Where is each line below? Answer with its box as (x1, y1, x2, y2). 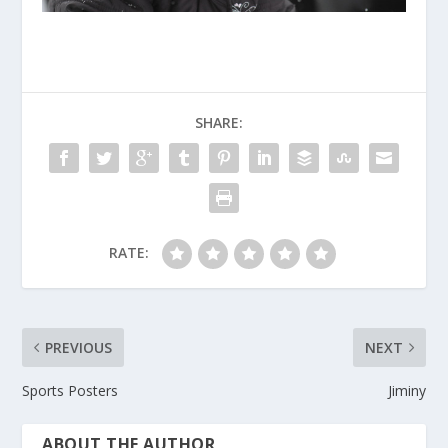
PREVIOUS (45, 337, 113, 357)
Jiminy (387, 380, 426, 400)
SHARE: (195, 112, 243, 132)
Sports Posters (22, 380, 119, 400)
